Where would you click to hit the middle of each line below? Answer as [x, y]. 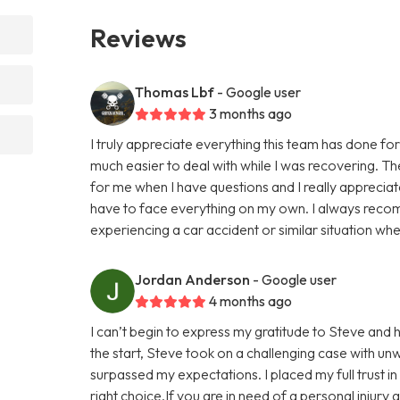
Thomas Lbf [175, 92]
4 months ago [251, 300]
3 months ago [251, 113]
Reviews [139, 37]
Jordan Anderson [193, 279]
